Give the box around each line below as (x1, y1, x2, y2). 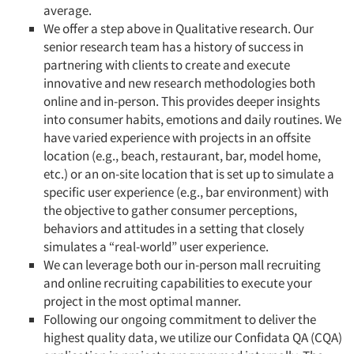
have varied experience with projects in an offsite (43, 129, 311, 147)
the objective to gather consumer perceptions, (43, 201, 297, 220)
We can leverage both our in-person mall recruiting (43, 256, 321, 274)
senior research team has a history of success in (43, 38, 303, 56)
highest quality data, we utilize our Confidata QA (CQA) (43, 329, 342, 347)
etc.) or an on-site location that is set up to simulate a (43, 165, 334, 183)
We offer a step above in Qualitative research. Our (43, 20, 314, 38)
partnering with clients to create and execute (43, 56, 290, 74)
